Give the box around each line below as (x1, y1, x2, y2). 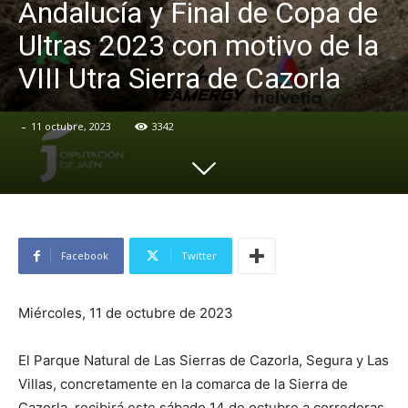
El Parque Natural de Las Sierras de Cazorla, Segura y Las (18, 352, 389, 370)
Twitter (181, 249, 217, 263)
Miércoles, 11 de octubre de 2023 (18, 304, 233, 322)
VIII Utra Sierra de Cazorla (18, 61, 341, 97)
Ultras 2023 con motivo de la (18, 28, 379, 64)
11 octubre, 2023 (31, 119, 111, 134)
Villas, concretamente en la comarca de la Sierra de (18, 375, 348, 393)
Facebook (61, 249, 108, 263)
